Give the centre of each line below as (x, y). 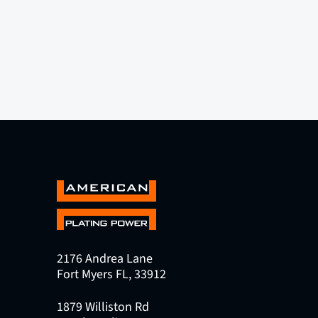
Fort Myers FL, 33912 (111, 274)
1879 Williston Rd (103, 307)
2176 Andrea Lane (105, 259)
